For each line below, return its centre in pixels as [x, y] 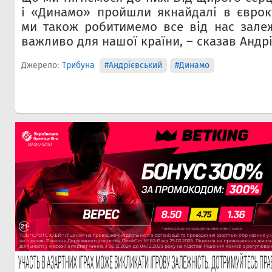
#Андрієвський [133, 65]
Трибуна [78, 65]
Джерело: [40, 65]
